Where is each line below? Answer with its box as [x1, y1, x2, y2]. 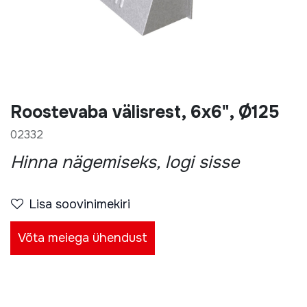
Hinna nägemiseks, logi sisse [10, 151, 239, 173]
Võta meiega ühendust [18, 230, 147, 245]
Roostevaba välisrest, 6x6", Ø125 [10, 101, 280, 123]
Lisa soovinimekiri [56, 197, 130, 212]
